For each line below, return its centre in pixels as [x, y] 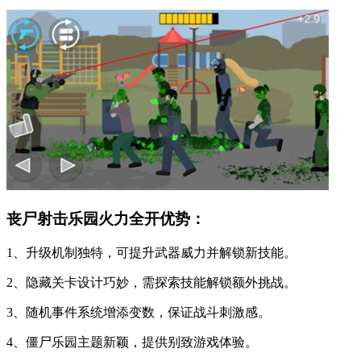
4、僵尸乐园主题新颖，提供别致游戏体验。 [132, 342]
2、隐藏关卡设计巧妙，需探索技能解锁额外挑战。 [151, 282]
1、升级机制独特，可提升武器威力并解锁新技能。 [151, 252]
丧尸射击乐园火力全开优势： [106, 219]
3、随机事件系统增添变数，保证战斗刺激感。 [139, 312]
